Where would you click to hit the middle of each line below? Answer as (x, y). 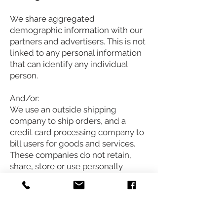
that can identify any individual (69, 64)
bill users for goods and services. (73, 144)
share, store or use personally (66, 166)
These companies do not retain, (71, 155)
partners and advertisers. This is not (78, 42)
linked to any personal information (76, 53)
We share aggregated (52, 19)
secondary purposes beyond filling (76, 189)
